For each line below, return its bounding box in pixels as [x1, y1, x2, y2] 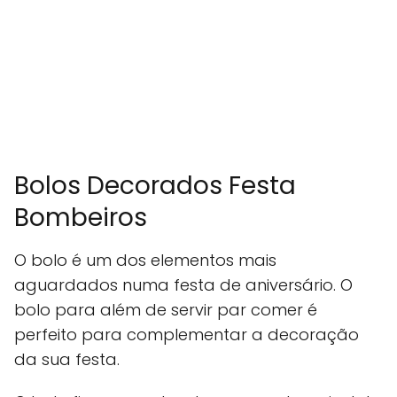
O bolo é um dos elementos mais [14, 249, 276, 272]
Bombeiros [14, 200, 147, 236]
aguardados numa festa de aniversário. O [14, 274, 353, 297]
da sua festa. [14, 348, 120, 371]
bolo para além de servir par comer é [14, 299, 317, 322]
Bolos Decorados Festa [14, 168, 296, 204]
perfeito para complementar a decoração [14, 323, 359, 346]
